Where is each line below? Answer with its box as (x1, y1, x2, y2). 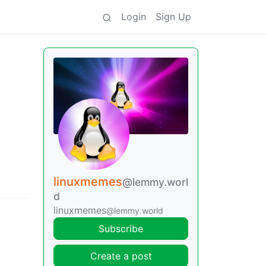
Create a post (90, 249, 152, 262)
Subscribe (99, 222, 143, 235)
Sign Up (156, 11, 191, 23)
